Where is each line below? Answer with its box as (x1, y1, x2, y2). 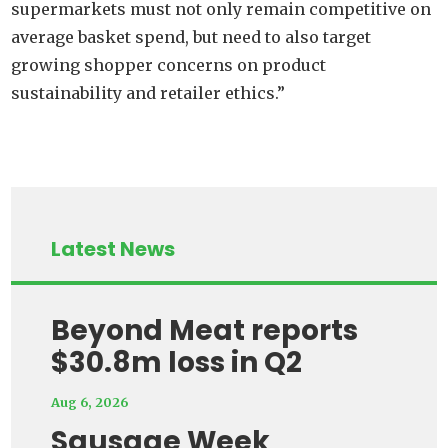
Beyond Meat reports (51, 311, 359, 351)
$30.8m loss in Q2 (51, 343, 303, 383)
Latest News (51, 235, 176, 264)
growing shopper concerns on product (11, 55, 327, 76)
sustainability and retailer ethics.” (11, 83, 286, 104)
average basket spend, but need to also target (11, 27, 372, 48)
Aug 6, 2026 (51, 394, 129, 411)
